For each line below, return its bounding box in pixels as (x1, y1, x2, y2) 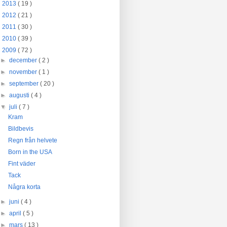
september (9, 80, 41, 87)
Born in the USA (8, 148, 52, 156)
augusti (9, 92, 31, 99)
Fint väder (8, 160, 35, 167)
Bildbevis (8, 125, 33, 132)
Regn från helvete (8, 137, 57, 144)
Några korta (8, 183, 41, 191)
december (9, 57, 39, 64)
